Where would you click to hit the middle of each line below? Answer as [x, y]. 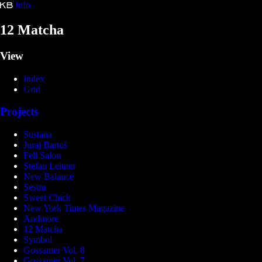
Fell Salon [42, 155]
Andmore [41, 218]
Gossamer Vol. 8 [54, 250]
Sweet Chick [47, 197]
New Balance [49, 176]
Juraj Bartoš [45, 144]
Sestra [35, 187]
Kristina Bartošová [72, 14]
